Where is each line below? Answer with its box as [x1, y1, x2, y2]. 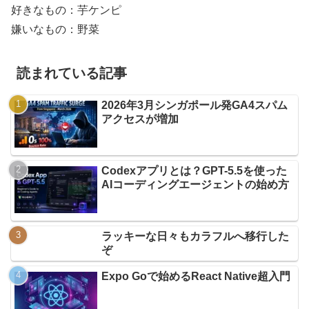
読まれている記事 [17, 65, 127, 81]
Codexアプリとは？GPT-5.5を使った [101, 164, 288, 177]
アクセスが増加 [101, 112, 179, 125]
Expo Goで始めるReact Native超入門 [101, 270, 291, 283]
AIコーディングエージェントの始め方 [101, 178, 290, 190]
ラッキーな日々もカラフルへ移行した [101, 230, 290, 243]
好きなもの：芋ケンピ [11, 4, 121, 17]
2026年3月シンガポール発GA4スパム [101, 99, 288, 111]
